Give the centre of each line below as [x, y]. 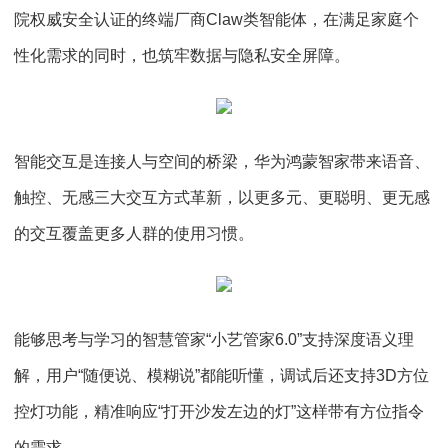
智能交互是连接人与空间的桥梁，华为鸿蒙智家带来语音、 [222, 161]
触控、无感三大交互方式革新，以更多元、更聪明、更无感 [222, 197]
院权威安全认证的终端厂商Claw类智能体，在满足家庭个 [216, 19]
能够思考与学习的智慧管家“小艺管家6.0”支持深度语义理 [214, 339]
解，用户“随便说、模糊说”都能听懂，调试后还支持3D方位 [221, 375]
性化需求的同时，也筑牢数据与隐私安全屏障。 [182, 55]
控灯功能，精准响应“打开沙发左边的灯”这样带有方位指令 [219, 411]
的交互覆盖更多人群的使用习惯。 [134, 233]
